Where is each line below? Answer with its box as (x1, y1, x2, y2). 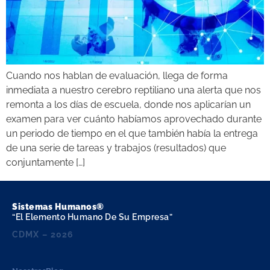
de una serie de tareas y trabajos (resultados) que (6, 142, 226, 154)
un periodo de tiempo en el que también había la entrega (6, 127, 258, 139)
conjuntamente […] (6, 156, 85, 168)
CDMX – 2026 (12, 229, 74, 239)
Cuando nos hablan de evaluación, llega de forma (6, 69, 228, 81)
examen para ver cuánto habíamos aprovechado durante (6, 113, 262, 125)
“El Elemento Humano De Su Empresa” (12, 212, 172, 222)
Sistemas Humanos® (12, 201, 104, 212)
